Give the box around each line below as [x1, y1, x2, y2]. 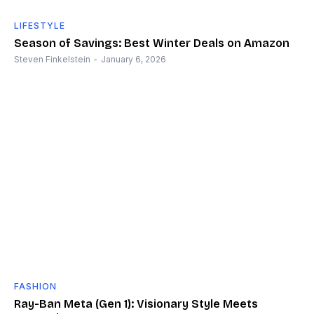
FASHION [14, 281, 57, 292]
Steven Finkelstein [14, 54, 90, 65]
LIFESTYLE [14, 20, 65, 32]
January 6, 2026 [101, 54, 166, 65]
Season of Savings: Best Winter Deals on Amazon [14, 36, 289, 50]
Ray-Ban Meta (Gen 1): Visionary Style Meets [14, 297, 258, 311]
